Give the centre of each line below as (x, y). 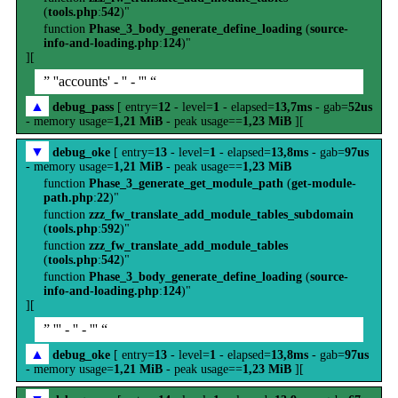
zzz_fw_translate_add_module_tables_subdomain (221, 215)
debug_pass (83, 107)
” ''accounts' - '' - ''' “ (100, 81)
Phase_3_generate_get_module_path (186, 183)
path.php (68, 198)
